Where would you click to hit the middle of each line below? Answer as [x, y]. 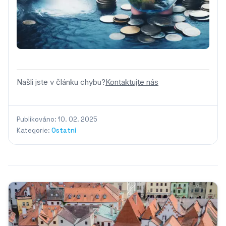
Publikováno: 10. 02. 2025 [57, 119]
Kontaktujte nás [132, 82]
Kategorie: [34, 130]
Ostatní [64, 130]
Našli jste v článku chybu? [61, 82]
